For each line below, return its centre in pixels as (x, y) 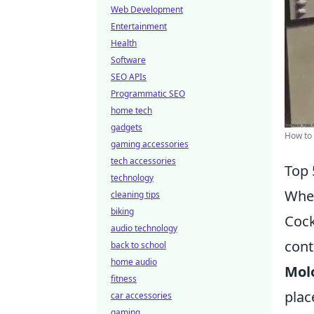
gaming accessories (150, 144)
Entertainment (139, 26)
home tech (131, 110)
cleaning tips (135, 194)
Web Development (147, 9)
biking (122, 211)
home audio (134, 262)
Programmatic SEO (148, 94)
